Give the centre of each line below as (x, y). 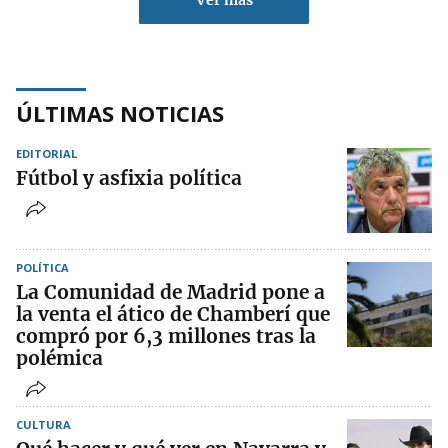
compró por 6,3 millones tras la (166, 336)
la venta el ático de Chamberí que (173, 314)
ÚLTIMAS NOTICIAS (120, 113)
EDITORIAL (46, 154)
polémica (59, 358)
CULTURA (43, 425)
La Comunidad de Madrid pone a (170, 292)
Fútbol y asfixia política (129, 178)
